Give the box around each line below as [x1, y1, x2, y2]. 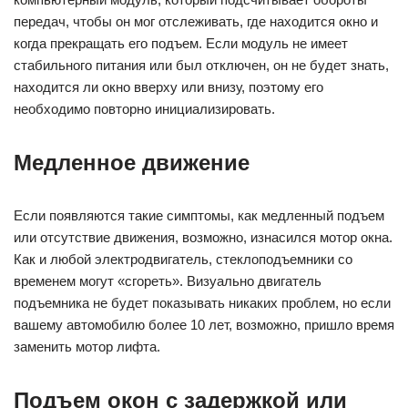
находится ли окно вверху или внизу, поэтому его [14, 79, 323, 96]
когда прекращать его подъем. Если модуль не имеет [14, 36, 348, 52]
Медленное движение [14, 150, 250, 176]
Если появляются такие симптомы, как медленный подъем [14, 208, 384, 224]
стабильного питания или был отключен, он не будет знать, [14, 57, 389, 74]
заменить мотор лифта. [14, 339, 160, 355]
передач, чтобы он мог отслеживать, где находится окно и [14, 14, 378, 30]
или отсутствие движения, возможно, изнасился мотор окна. [14, 229, 393, 246]
